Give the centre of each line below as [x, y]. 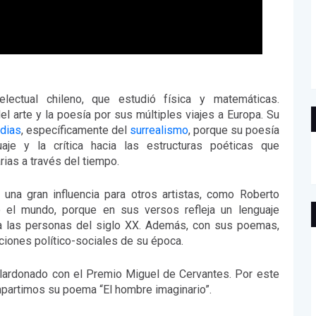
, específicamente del [75, 130]
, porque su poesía [233, 130]
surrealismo [159, 130]
